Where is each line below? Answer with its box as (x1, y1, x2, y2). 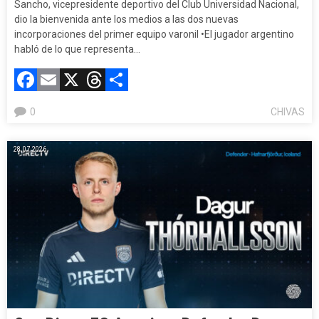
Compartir (128, 66, 229, 93)
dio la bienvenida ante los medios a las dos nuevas (14, 13, 239, 25)
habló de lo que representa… (14, 43, 140, 55)
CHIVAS (271, 105, 305, 117)
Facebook (37, 66, 132, 93)
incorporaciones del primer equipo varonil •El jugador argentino (14, 28, 294, 40)
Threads (105, 66, 186, 93)
